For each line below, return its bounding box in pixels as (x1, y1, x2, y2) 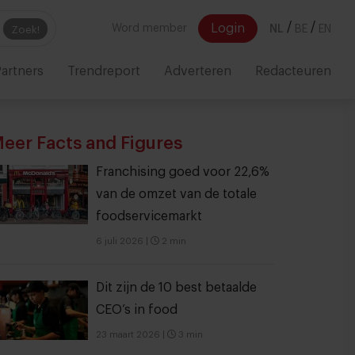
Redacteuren (255, 65, 331, 78)
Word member (112, 23, 187, 34)
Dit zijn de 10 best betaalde (96, 281, 257, 294)
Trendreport (67, 65, 140, 78)
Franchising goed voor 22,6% (96, 166, 269, 178)
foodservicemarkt (96, 210, 202, 223)
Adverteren (164, 65, 231, 78)
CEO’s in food (96, 303, 177, 316)
